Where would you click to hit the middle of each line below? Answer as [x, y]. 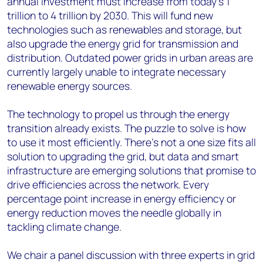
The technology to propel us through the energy [118, 114]
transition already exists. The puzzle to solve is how [127, 128]
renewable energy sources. [70, 86]
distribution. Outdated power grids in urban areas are [130, 58]
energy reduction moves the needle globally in [114, 213]
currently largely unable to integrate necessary [117, 72]
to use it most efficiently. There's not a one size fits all [131, 142]
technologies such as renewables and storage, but [124, 29]
